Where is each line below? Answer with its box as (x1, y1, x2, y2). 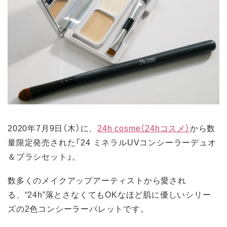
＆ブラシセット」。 (8, 150, 81, 163)
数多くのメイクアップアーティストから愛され (8, 174, 186, 186)
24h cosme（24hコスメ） (97, 122, 190, 134)
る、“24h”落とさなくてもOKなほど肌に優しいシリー (8, 188, 211, 201)
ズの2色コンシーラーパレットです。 (8, 202, 149, 215)
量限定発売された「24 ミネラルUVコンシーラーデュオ (8, 136, 216, 148)
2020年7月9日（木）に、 (8, 122, 98, 134)
